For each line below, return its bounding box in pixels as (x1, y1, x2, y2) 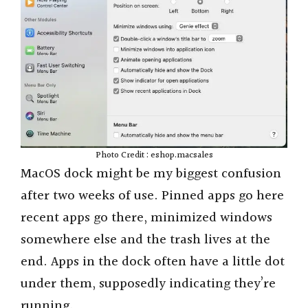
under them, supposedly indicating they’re (21, 273, 276, 294)
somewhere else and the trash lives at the (21, 229, 270, 250)
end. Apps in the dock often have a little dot (21, 251, 285, 272)
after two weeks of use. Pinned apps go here (21, 185, 284, 206)
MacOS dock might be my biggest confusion (21, 163, 281, 184)
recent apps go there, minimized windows (21, 207, 272, 228)
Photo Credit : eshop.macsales (95, 148, 213, 162)
